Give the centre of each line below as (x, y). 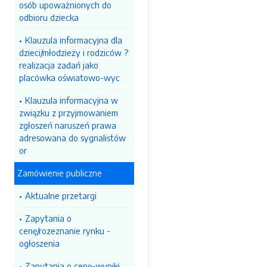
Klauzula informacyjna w (72, 100)
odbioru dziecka (49, 17)
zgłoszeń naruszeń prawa (68, 125)
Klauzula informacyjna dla (74, 40)
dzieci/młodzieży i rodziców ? (74, 52)
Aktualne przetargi (61, 195)
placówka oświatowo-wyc (69, 77)
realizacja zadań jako (59, 65)
